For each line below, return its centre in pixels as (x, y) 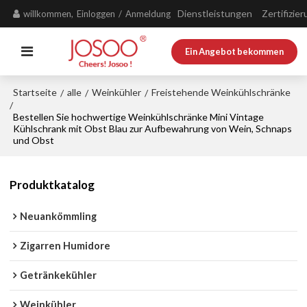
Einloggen (96, 14)
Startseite (35, 92)
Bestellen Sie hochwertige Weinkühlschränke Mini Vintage (139, 117)
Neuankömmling (59, 217)
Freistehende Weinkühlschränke (221, 92)
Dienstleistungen (215, 13)
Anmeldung (148, 14)
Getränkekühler (59, 275)
